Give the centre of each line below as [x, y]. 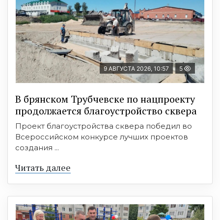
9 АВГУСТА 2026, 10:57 [136, 69]
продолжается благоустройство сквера [106, 111]
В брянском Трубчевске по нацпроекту [105, 99]
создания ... [37, 148]
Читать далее [43, 167]
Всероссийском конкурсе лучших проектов [102, 137]
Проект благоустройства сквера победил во [104, 126]
